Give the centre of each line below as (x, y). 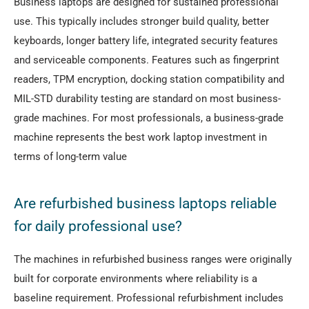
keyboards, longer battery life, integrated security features (146, 41)
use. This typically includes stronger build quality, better (141, 22)
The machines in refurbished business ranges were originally (153, 259)
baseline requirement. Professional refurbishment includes (149, 298)
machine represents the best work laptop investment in (140, 138)
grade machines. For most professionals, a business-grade (149, 118)
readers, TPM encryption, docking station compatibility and (149, 80)
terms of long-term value (70, 157)
